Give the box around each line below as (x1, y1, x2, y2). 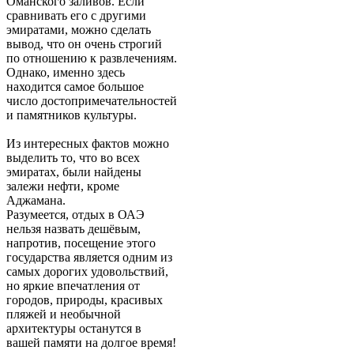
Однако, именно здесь (6, 66, 125, 80)
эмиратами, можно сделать (6, 23, 151, 37)
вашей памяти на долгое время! (6, 336, 176, 350)
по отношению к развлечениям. (6, 51, 177, 66)
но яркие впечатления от (6, 279, 140, 293)
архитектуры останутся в (6, 322, 141, 336)
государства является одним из (6, 250, 172, 265)
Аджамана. (6, 194, 69, 208)
